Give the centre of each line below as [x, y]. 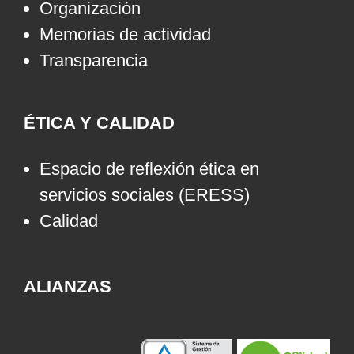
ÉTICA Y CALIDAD [99, 123]
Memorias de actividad [125, 35]
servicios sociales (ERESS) [145, 195]
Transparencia [94, 61]
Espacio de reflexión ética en [149, 169]
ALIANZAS [68, 287]
